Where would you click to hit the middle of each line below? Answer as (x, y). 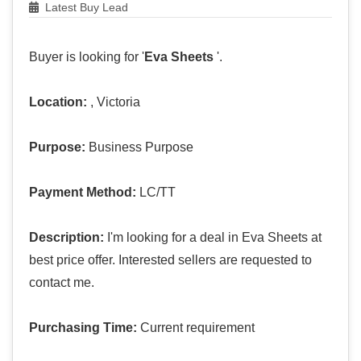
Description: (66, 238)
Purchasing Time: (83, 328)
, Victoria (114, 102)
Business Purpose (139, 147)
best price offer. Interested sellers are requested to (170, 260)
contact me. (62, 283)
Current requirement (196, 328)
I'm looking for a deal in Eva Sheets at (213, 238)
